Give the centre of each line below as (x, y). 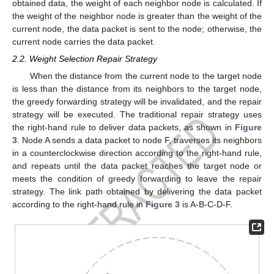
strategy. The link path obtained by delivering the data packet (137, 192)
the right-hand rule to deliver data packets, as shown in (124, 128)
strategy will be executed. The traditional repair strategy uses (137, 115)
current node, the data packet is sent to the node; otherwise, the (137, 28)
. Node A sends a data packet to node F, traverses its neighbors (139, 140)
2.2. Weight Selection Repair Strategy (85, 59)
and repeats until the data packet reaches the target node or (137, 166)
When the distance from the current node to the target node (146, 76)
